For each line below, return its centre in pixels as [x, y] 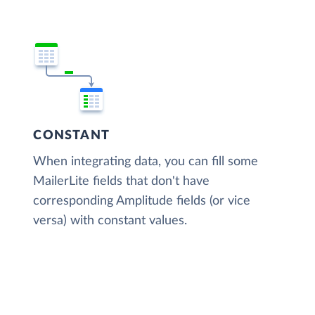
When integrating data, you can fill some [146, 161]
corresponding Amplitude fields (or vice [142, 201]
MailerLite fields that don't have [122, 181]
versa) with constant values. [110, 220]
